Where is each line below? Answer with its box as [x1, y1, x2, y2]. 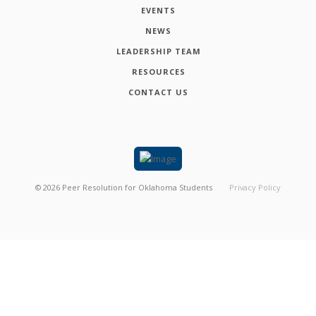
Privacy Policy [229, 181, 281, 193]
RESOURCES [131, 66, 186, 77]
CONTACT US [128, 86, 188, 97]
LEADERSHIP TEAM [116, 45, 201, 56]
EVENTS [141, 4, 176, 16]
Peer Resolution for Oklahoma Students [62, 181, 213, 193]
